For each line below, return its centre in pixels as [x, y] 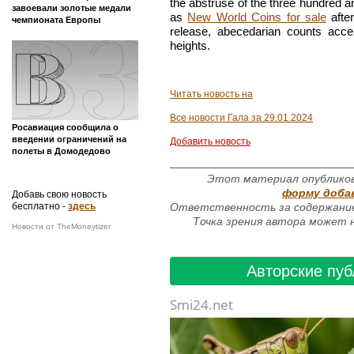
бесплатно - [40, 206]
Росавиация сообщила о [65, 127]
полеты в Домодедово [61, 151]
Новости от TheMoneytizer [61, 226]
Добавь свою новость [59, 194]
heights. [190, 46]
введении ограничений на [69, 139]
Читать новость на [211, 94]
